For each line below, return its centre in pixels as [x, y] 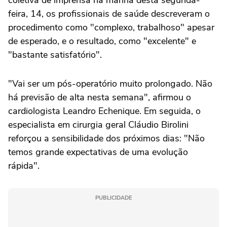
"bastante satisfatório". [55, 55]
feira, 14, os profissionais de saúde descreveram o [109, 14]
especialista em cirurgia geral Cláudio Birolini [98, 125]
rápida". [24, 166]
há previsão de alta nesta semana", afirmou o [100, 98]
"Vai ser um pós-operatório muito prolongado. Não [110, 84]
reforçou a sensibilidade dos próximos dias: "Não [106, 139]
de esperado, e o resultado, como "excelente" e [102, 41]
